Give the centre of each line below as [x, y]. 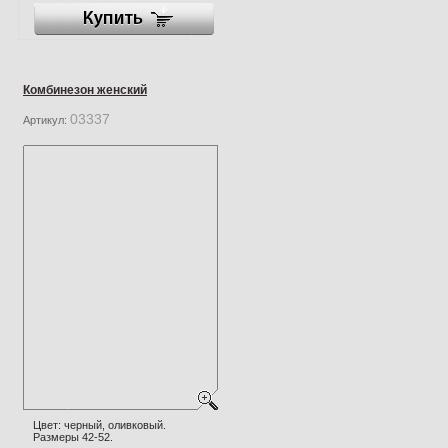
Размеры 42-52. [73, 436]
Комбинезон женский [85, 89]
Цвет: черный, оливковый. [99, 424]
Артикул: [46, 119]
